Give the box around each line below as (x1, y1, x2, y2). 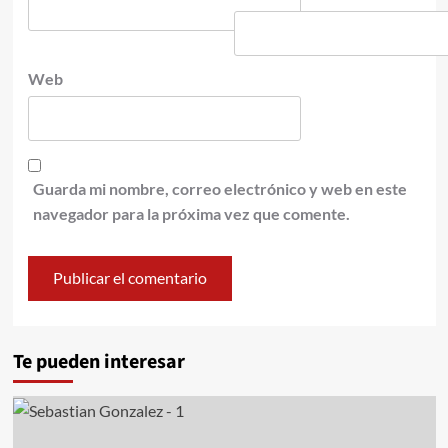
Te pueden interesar (12, 347, 185, 376)
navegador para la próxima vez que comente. (32, 203, 350, 223)
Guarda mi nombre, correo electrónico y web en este (32, 178, 407, 198)
